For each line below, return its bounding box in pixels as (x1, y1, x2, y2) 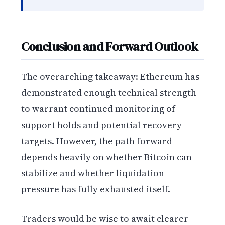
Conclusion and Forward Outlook (21, 37, 198, 55)
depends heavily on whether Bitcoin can (21, 151, 192, 164)
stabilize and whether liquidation (21, 167, 165, 180)
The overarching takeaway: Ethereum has (21, 70, 200, 83)
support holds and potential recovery (21, 119, 182, 132)
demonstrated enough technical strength (21, 86, 197, 99)
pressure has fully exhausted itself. (21, 183, 171, 196)
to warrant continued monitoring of (21, 102, 176, 116)
